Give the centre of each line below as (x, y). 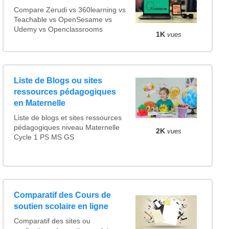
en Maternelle (39, 103)
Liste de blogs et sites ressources (67, 118)
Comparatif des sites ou (52, 221)
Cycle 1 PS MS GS (44, 137)
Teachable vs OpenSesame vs (63, 20)
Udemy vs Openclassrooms (58, 30)
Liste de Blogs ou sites (58, 80)
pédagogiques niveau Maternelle (66, 127)
